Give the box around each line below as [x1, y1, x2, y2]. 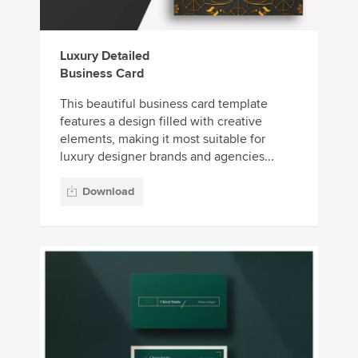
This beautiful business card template [60, 96, 268, 113]
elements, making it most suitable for [60, 131, 265, 148]
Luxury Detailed [60, 48, 149, 65]
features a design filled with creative [60, 113, 262, 130]
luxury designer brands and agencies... [60, 149, 274, 165]
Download [82, 184, 134, 198]
